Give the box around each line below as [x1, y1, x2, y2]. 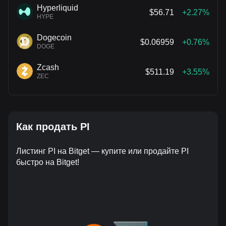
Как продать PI [16, 121, 90, 132]
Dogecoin [37, 33, 72, 42]
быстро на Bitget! [16, 158, 79, 166]
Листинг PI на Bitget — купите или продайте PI [16, 147, 189, 155]
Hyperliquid [37, 4, 78, 12]
